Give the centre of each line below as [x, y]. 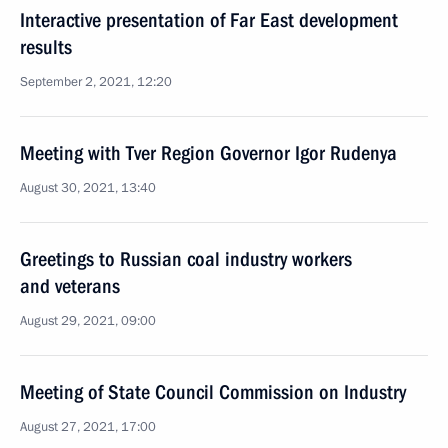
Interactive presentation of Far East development [209, 20]
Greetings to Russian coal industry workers [186, 259]
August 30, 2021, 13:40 [88, 188]
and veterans [70, 286]
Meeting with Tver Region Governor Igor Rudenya [208, 153]
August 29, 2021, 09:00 [88, 321]
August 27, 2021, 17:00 [88, 427]
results [46, 47]
